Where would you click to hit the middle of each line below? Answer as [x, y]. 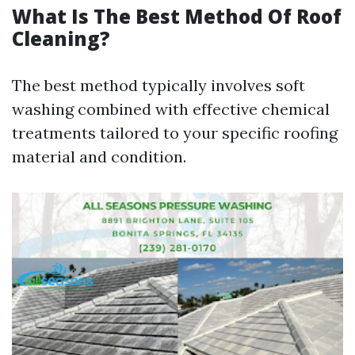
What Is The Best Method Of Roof [177, 16]
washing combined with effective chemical [171, 109]
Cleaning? [61, 38]
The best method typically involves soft [158, 85]
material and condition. [99, 157]
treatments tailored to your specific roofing [175, 133]
